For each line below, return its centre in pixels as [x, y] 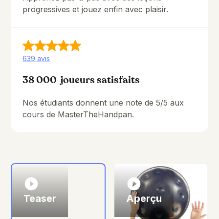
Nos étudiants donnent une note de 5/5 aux [103, 103]
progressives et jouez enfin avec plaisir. [96, 10]
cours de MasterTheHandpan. [78, 115]
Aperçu [144, 199]
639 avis [36, 59]
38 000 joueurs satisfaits [81, 80]
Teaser [40, 199]
